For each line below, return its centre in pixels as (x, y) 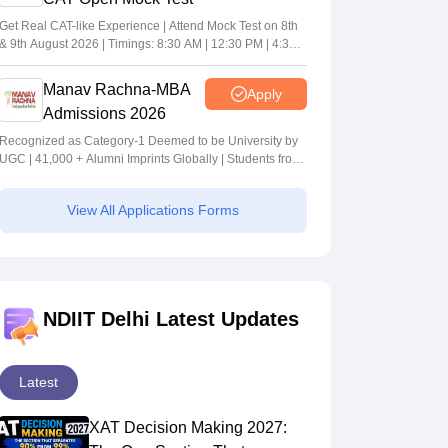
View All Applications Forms (153, 210)
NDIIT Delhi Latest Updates (171, 319)
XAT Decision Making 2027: (188, 428)
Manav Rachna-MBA (117, 90)
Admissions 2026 (104, 114)
